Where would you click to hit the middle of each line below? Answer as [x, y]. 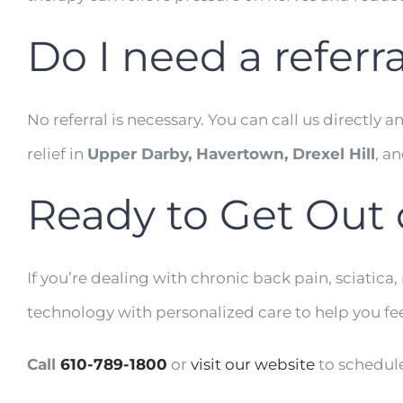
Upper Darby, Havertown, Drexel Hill [231, 154]
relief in [57, 154]
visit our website [253, 364]
